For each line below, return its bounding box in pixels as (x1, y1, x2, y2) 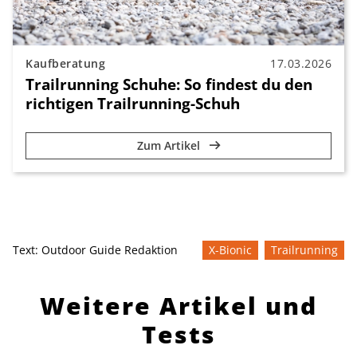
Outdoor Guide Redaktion (41, 242, 178, 258)
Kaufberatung (25, 56, 105, 72)
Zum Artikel (136, 138, 203, 154)
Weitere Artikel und (40, 289, 317, 323)
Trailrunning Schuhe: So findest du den (25, 73, 312, 96)
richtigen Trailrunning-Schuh (25, 92, 240, 115)
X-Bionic (209, 242, 252, 258)
